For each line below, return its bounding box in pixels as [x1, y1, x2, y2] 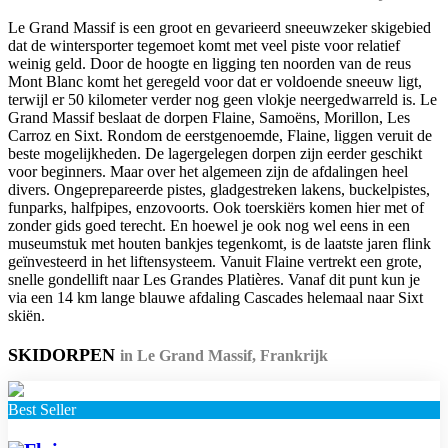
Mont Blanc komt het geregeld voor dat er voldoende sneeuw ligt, [8, 72, 422, 90]
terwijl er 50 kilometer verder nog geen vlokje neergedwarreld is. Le [8, 90, 437, 108]
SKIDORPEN [8, 344, 120, 365]
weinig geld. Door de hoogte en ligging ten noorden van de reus [8, 54, 411, 72]
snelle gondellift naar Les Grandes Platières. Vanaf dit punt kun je [8, 270, 420, 288]
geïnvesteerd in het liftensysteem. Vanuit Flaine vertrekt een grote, [8, 252, 422, 270]
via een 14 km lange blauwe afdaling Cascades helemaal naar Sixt [8, 288, 423, 306]
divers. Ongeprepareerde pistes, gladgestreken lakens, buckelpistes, [8, 180, 430, 198]
